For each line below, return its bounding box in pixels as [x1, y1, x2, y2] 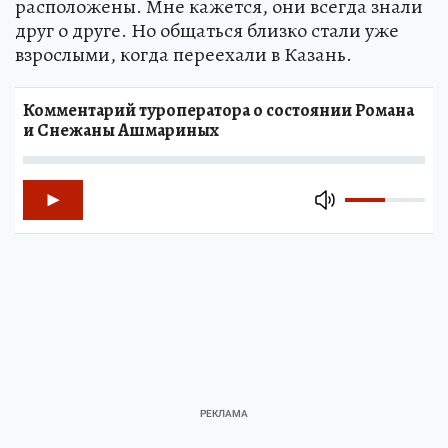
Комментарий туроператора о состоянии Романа [23, 98, 414, 123]
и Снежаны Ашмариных [23, 118, 219, 143]
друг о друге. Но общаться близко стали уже [15, 17, 399, 45]
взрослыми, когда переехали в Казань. [15, 41, 352, 69]
